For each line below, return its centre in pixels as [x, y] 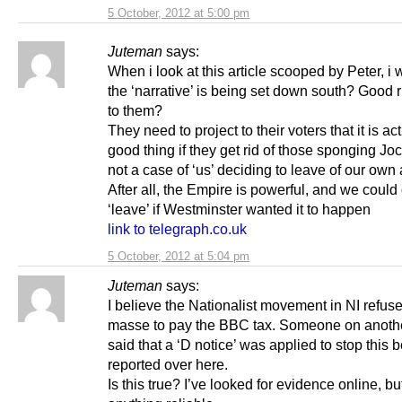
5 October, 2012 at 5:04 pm [179, 256]
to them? [135, 110]
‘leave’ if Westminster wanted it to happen [239, 209]
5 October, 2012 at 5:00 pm [179, 13]
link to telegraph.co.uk [177, 228]
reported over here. [168, 364]
